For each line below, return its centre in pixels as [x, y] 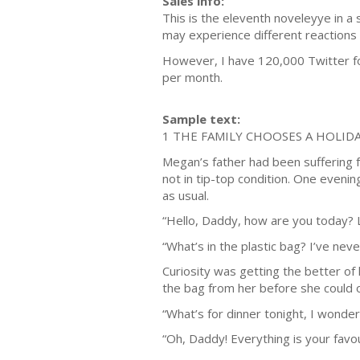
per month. [192, 77]
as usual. [186, 195]
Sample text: [201, 119]
